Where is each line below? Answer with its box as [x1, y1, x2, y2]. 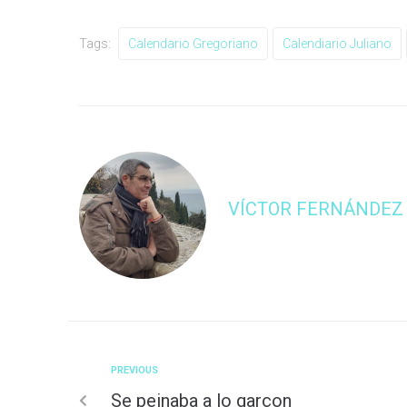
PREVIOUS [111, 364, 158, 376]
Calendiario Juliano [283, 36, 392, 51]
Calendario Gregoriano [128, 36, 258, 51]
